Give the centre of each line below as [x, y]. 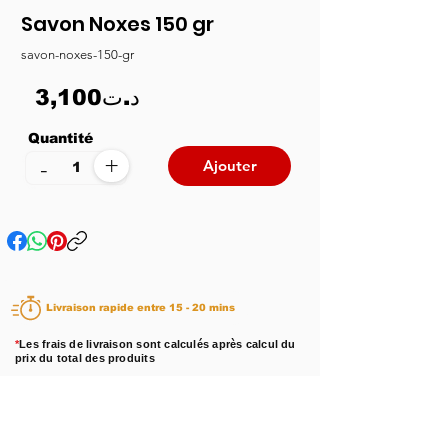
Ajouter [229, 166]
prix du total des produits [85, 357]
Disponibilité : [56, 401]
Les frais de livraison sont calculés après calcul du [157, 343]
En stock [128, 401]
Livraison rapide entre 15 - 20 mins [202, 308]
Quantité [63, 137]
